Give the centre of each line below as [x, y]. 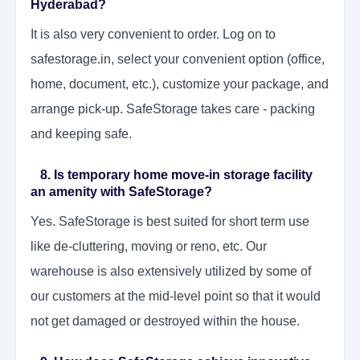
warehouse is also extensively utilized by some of [171, 272]
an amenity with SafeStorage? [121, 192]
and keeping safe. [81, 134]
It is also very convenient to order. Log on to [153, 35]
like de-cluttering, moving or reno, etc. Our [149, 247]
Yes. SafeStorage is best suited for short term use [170, 222]
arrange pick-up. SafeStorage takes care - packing [173, 109]
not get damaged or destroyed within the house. [165, 321]
